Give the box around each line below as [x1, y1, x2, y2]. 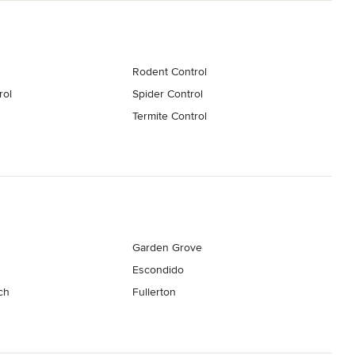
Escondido [132, 263, 185, 277]
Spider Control [132, 86, 204, 101]
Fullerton [132, 285, 177, 300]
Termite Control [132, 109, 208, 123]
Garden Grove [132, 241, 203, 255]
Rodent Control [132, 64, 208, 78]
